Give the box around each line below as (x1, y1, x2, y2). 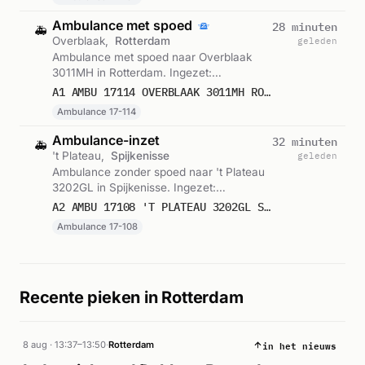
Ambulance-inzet (52, 132, 160, 149)
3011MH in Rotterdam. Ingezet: (52, 66, 212, 80)
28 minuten (272, 20, 337, 35)
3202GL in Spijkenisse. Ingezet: (52, 181, 216, 195)
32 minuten (272, 134, 337, 150)
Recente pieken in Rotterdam (20, 288, 244, 308)
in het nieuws (262, 337, 336, 354)
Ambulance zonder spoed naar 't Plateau (52, 165, 265, 179)
